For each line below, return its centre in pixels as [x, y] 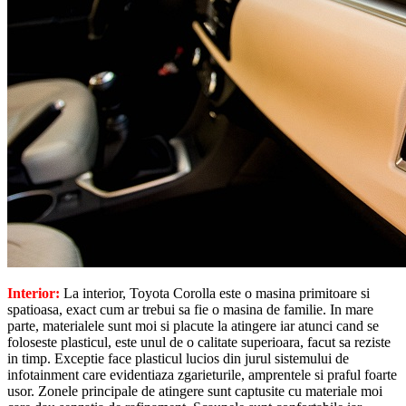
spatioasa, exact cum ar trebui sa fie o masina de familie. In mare [190, 309]
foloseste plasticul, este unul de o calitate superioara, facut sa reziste [199, 342]
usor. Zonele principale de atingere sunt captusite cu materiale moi [195, 391]
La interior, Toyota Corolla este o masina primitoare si [215, 293]
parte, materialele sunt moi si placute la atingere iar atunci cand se [193, 325]
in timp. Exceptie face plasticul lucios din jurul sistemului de [178, 358]
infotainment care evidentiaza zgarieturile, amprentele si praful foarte [202, 374]
